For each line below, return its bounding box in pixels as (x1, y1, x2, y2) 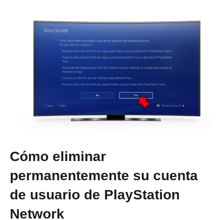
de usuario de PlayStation (10, 187, 180, 203)
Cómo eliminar (10, 149, 106, 165)
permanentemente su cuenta (10, 168, 198, 184)
